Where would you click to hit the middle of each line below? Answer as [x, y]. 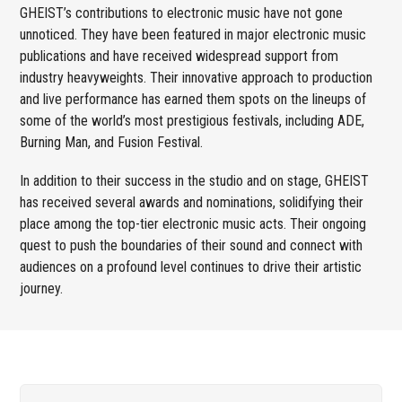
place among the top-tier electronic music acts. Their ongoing [193, 223]
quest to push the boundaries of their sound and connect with [192, 245]
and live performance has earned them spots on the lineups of [193, 99]
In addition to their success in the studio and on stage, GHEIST [195, 180]
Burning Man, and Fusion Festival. [112, 142]
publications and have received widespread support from [179, 56]
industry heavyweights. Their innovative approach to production [197, 77]
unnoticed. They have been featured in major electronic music [193, 34]
